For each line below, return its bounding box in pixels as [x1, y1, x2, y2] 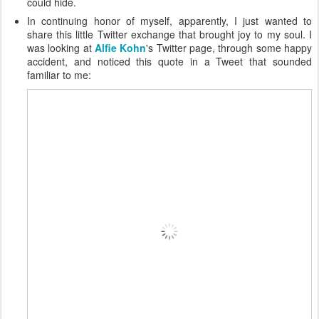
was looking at [27, 40, 95, 55]
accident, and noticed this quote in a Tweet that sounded [27, 53, 312, 68]
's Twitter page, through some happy [146, 40, 313, 55]
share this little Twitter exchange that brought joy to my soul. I [27, 26, 312, 41]
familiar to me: [27, 67, 91, 82]
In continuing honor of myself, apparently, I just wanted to [27, 13, 312, 28]
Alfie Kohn [95, 40, 147, 55]
